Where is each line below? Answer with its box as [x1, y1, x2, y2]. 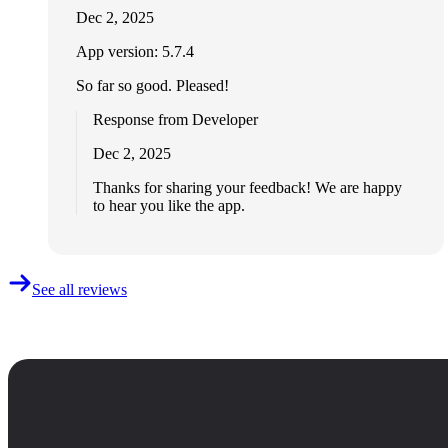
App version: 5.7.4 [76, 43, 194, 61]
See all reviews [32, 281, 127, 299]
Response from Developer [93, 111, 258, 129]
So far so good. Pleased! [76, 77, 229, 95]
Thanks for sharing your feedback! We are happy [93, 179, 402, 197]
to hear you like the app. [93, 197, 245, 215]
